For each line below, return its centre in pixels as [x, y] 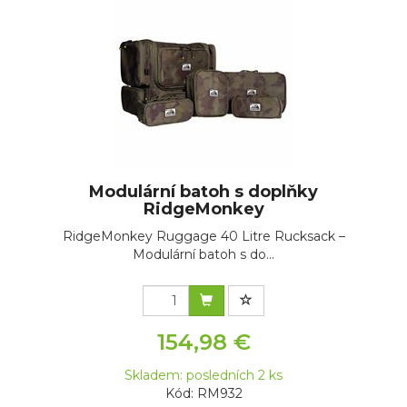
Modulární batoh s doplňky [203, 192]
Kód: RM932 [203, 394]
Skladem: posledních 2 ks [203, 376]
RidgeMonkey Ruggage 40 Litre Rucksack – [203, 237]
